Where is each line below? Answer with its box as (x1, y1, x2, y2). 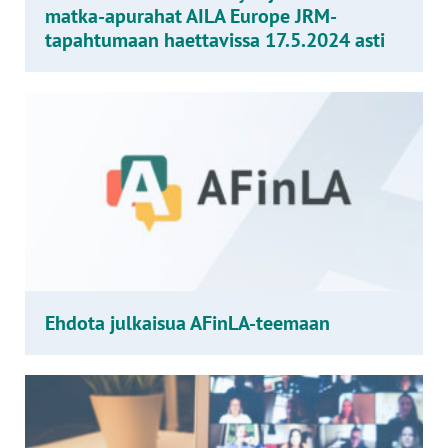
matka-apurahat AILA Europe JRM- (45, 3, 337, 29)
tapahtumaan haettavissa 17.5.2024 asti (45, 27, 385, 53)
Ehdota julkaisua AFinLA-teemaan (45, 310, 330, 336)
